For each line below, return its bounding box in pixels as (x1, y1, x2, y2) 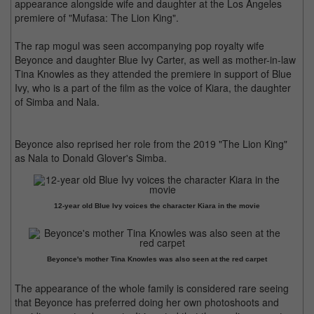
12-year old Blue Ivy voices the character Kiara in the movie (54, 202, 260, 210)
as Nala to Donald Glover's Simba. (15, 151, 167, 165)
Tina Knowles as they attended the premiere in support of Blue (15, 67, 292, 81)
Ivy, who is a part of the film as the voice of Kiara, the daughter (15, 81, 291, 95)
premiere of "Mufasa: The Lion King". (15, 11, 179, 25)
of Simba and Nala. (15, 95, 100, 109)
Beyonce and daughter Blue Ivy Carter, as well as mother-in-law (15, 53, 296, 67)
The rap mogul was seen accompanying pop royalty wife (15, 39, 264, 53)
